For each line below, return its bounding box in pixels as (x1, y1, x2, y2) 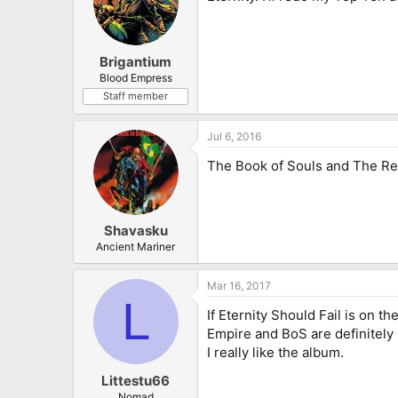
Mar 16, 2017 (207, 279, 271, 293)
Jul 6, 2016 (207, 129, 261, 143)
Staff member (103, 89, 168, 102)
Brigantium (99, 52, 171, 70)
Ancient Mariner (96, 240, 175, 254)
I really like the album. (207, 344, 344, 362)
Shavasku (103, 222, 168, 240)
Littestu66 (101, 371, 170, 389)
